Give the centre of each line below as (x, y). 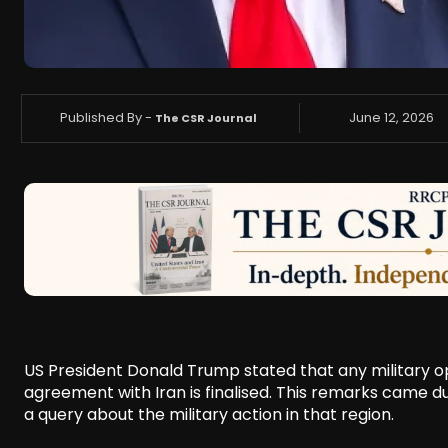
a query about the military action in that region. (209, 415)
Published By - (106, 118)
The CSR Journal (206, 118)
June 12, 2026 (392, 118)
